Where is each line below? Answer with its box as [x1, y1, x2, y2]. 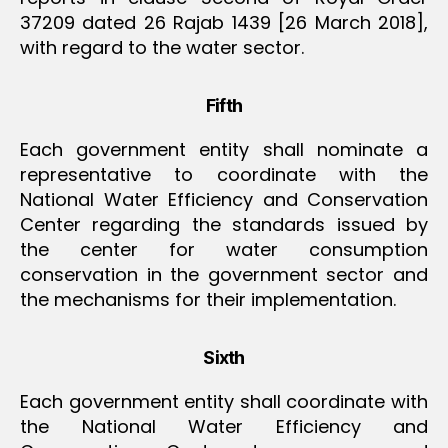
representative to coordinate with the [20, 161, 428, 187]
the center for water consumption [20, 236, 428, 262]
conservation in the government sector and [20, 261, 428, 287]
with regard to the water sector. [20, 34, 304, 60]
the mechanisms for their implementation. [20, 286, 396, 312]
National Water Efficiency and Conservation [20, 186, 428, 212]
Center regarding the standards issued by [20, 211, 428, 237]
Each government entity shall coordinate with [20, 388, 428, 414]
